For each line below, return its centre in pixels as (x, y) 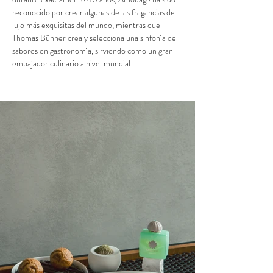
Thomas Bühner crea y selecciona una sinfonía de (95, 38)
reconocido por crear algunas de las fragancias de (94, 12)
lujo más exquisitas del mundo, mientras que (87, 25)
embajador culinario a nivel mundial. (72, 63)
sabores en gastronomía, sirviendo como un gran (94, 51)
